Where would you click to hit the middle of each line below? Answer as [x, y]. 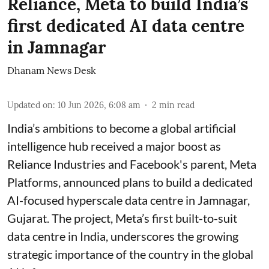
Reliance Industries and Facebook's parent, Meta [132, 164]
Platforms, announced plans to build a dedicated [130, 182]
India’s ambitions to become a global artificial [122, 128]
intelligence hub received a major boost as [114, 146]
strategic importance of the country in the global [130, 254]
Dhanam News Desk [52, 71]
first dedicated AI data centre [126, 26]
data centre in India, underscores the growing [123, 236]
